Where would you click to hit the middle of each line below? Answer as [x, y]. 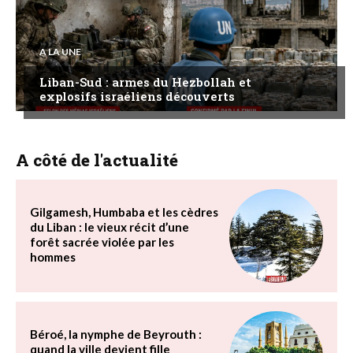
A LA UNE [60, 52]
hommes [53, 257]
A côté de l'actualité [97, 160]
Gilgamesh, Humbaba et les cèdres [124, 212]
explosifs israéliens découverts [137, 97]
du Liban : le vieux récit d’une [110, 227]
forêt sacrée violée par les [102, 242]
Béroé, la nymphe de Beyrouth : [116, 334]
